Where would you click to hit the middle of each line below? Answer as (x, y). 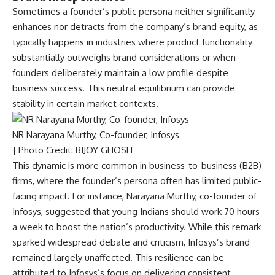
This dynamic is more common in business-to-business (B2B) (137, 166)
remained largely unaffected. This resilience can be (118, 258)
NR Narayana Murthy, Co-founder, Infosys (96, 135)
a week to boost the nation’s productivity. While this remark (137, 227)
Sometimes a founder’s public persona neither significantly (134, 11)
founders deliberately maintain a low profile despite (120, 72)
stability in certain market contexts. (85, 103)
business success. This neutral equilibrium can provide (124, 88)
